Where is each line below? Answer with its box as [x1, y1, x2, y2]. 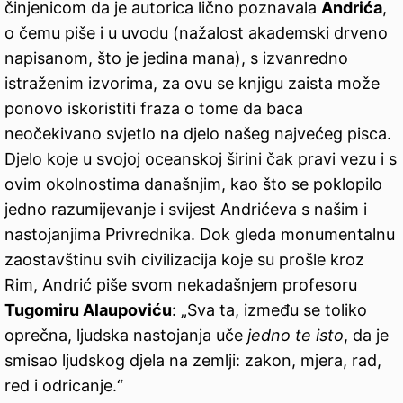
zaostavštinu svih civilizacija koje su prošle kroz [4, 250, 364, 270]
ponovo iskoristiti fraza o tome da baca [4, 99, 303, 119]
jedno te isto [247, 326, 344, 345]
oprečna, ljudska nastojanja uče [4, 326, 247, 345]
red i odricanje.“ [4, 376, 123, 396]
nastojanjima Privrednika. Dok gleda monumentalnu [4, 225, 395, 245]
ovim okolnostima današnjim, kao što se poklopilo [4, 175, 382, 194]
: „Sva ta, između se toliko [172, 300, 367, 320]
